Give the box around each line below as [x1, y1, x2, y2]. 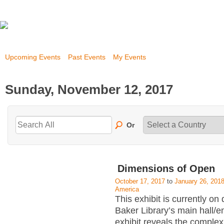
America [115, 185, 139, 193]
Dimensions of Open [117, 163, 215, 174]
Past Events [68, 53, 105, 61]
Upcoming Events [5, 53, 60, 61]
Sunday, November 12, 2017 [5, 81, 173, 97]
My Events [113, 53, 146, 61]
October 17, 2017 [115, 177, 165, 185]
